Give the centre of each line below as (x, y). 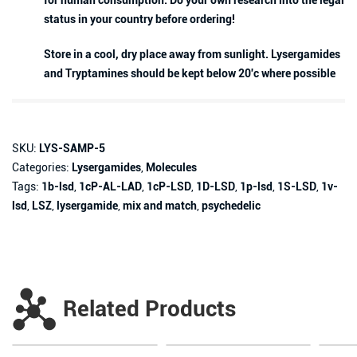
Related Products (149, 309)
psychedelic (231, 206)
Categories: (42, 167)
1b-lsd (58, 186)
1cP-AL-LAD (110, 186)
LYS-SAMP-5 (72, 148)
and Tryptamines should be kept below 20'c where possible (190, 73)
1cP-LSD (169, 186)
